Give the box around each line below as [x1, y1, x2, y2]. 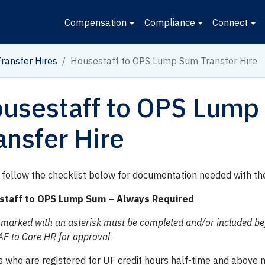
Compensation [64, 16, 127, 28]
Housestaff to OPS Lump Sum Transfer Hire [70, 55, 257, 67]
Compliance [144, 16, 195, 28]
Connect [212, 16, 248, 28]
